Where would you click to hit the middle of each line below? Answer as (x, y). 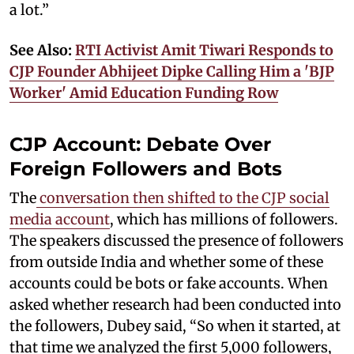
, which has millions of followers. (224, 219)
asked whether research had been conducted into (175, 305)
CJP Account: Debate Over (140, 144)
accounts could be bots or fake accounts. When (169, 283)
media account (60, 219)
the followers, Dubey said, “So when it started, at (175, 326)
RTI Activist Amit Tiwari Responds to (204, 50)
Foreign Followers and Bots (146, 169)
